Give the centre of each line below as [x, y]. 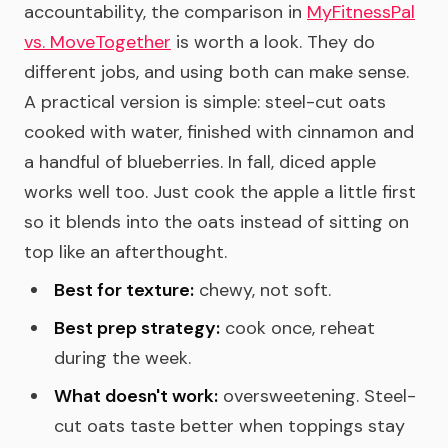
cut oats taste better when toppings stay [229, 426]
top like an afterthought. [125, 252]
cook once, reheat [297, 328]
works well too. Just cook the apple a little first [220, 192]
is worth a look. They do [275, 42]
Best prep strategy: [137, 328]
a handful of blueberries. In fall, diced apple [200, 162]
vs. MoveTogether [97, 42]
